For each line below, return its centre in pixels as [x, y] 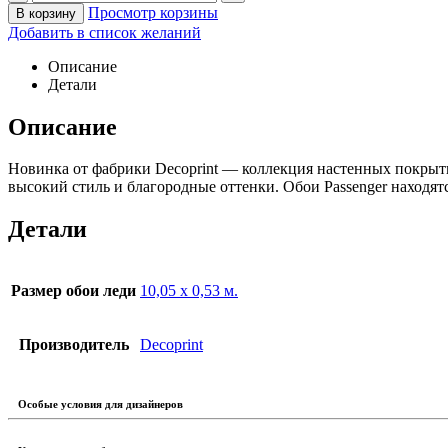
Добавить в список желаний [104, 32]
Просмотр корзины [153, 12]
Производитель [73, 345]
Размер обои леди [73, 291]
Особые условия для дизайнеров [100, 404]
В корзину [46, 13]
